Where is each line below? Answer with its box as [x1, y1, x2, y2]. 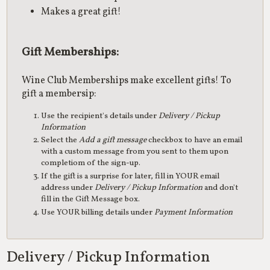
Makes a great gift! [41, 5, 122, 19]
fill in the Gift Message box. [41, 193, 140, 206]
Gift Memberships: [22, 44, 119, 60]
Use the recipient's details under [41, 110, 159, 122]
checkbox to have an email [146, 134, 243, 146]
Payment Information [154, 206, 233, 218]
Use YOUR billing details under [41, 206, 155, 218]
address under [41, 182, 95, 194]
